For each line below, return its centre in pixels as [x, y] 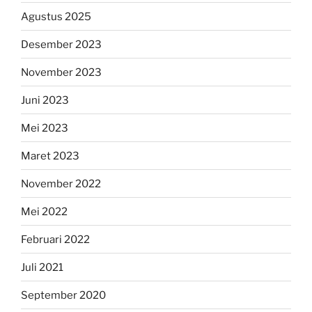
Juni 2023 [45, 100]
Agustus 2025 [56, 16]
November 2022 [61, 184]
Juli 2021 [42, 267]
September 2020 [63, 295]
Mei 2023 [45, 128]
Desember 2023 [61, 44]
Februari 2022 [55, 239]
